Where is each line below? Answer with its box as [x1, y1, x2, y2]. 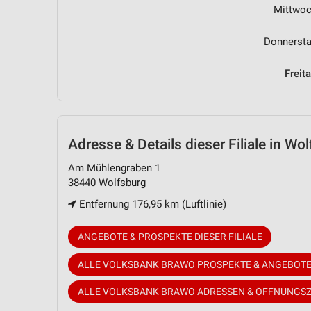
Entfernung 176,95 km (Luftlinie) [76, 198, 226, 211]
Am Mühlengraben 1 [68, 162, 160, 175]
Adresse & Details [68, 135, 182, 153]
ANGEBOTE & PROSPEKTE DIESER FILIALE [77, 231, 262, 243]
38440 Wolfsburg [68, 176, 146, 190]
